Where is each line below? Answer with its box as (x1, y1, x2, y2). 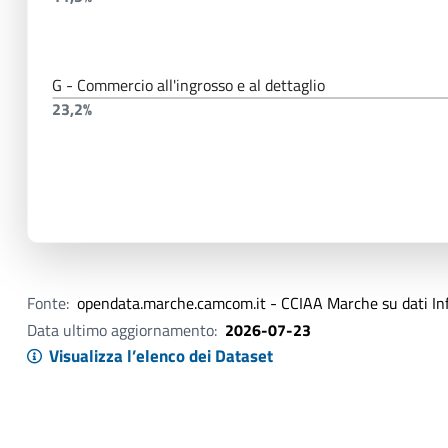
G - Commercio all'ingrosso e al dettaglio (52, 72, 326, 97)
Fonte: (27, 291, 69, 316)
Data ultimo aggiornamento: (27, 317, 217, 342)
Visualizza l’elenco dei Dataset (48, 343, 273, 370)
